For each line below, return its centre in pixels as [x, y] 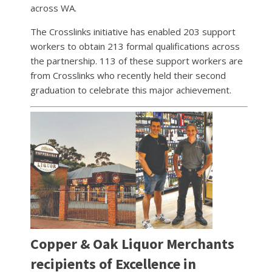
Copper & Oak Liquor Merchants [132, 244]
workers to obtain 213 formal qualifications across [135, 46]
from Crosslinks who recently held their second [128, 75]
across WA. [53, 8]
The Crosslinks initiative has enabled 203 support [133, 31]
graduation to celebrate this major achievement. [131, 90]
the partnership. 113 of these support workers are [137, 60]
